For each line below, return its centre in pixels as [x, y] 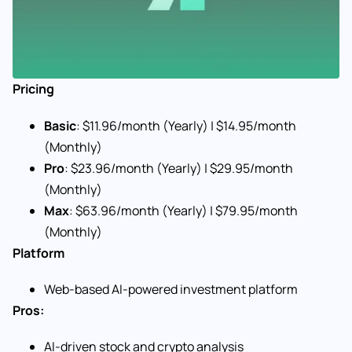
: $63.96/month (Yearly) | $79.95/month [183, 210]
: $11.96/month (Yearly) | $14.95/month [186, 125]
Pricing [33, 89]
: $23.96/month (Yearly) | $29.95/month [179, 168]
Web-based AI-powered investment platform [171, 289]
